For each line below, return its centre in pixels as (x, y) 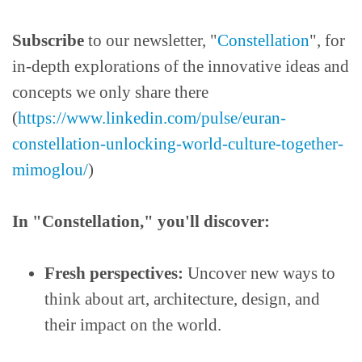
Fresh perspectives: (114, 274)
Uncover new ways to (259, 274)
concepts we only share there (110, 93)
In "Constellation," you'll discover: (141, 222)
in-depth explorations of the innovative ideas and (181, 67)
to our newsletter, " (151, 41)
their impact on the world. (133, 325)
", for (327, 41)
